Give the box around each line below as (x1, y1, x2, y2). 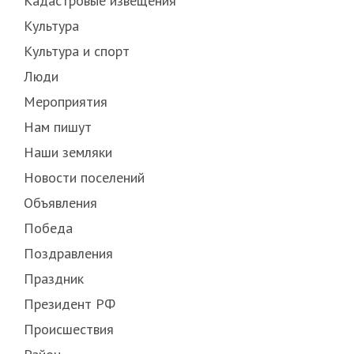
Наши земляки (23, 143, 112, 162)
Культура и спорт (23, 42, 130, 61)
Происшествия (23, 320, 114, 339)
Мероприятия (23, 92, 107, 111)
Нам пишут (23, 118, 92, 137)
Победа (23, 219, 73, 238)
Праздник (23, 269, 84, 288)
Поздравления (23, 244, 113, 263)
